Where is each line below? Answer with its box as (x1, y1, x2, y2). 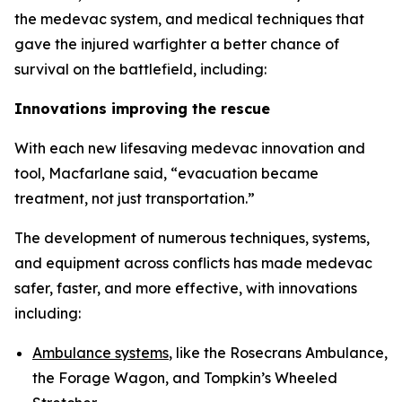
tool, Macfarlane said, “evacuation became (14, 164, 319, 182)
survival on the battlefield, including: (14, 60, 267, 78)
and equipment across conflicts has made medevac (14, 254, 372, 272)
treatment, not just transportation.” (14, 189, 255, 207)
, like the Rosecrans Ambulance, (169, 344, 388, 362)
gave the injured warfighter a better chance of (14, 35, 339, 53)
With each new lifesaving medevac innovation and (14, 139, 365, 157)
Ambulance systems (32, 344, 169, 362)
